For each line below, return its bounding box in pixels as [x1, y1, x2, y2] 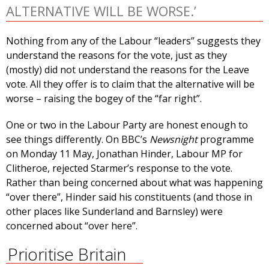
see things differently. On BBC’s [6, 133, 150, 147]
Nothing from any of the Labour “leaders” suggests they [6, 34, 261, 48]
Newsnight [150, 133, 198, 147]
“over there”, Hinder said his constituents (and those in [6, 190, 252, 204]
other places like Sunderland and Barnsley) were [6, 205, 223, 219]
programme [198, 133, 254, 147]
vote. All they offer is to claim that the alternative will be [6, 77, 255, 91]
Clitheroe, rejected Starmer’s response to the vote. [6, 162, 232, 175]
